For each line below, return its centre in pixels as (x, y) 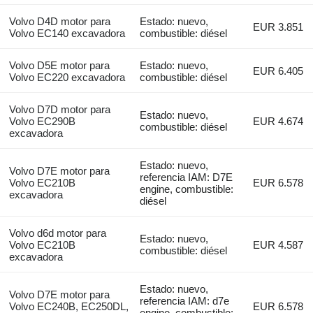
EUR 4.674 (278, 122)
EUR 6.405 (278, 71)
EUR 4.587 (278, 245)
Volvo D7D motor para (59, 110)
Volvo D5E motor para (59, 66)
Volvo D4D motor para (59, 22)
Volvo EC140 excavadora (67, 34)
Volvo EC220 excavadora (67, 78)
